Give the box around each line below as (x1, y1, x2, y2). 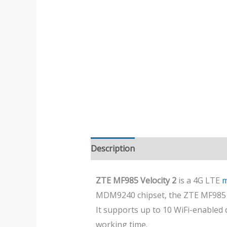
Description (90, 143, 135, 155)
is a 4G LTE (176, 175, 222, 186)
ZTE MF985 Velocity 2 (95, 175, 176, 186)
